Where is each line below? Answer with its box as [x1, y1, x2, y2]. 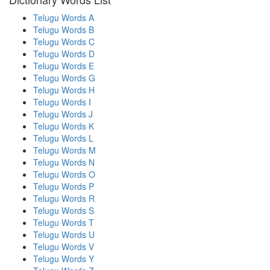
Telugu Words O [33, 168, 95, 180]
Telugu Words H [33, 84, 95, 96]
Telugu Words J [33, 108, 93, 120]
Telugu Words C [33, 36, 95, 48]
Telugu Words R [33, 192, 95, 204]
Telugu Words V [33, 240, 94, 253]
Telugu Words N [33, 156, 95, 168]
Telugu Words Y [33, 253, 94, 265]
